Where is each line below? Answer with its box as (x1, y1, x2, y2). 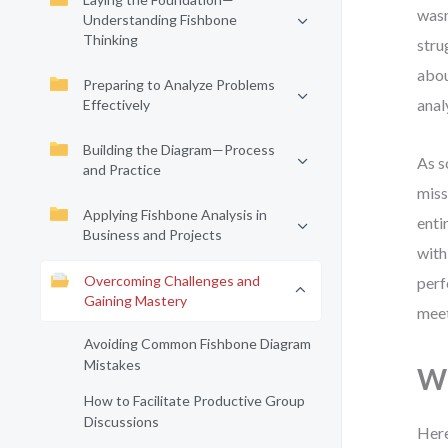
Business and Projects (83, 226, 222, 243)
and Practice (83, 161, 161, 178)
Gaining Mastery (84, 292, 187, 309)
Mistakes (84, 356, 141, 373)
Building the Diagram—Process (83, 141, 275, 158)
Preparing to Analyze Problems (83, 76, 275, 93)
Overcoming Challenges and (84, 272, 260, 289)
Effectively (83, 96, 150, 113)
